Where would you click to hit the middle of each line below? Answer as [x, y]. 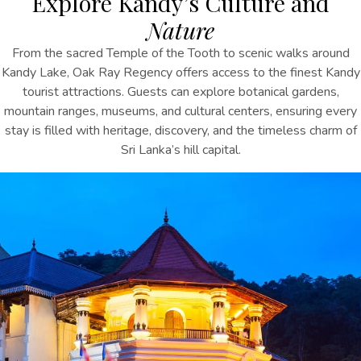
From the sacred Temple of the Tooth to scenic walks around [180, 54]
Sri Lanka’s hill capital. [180, 150]
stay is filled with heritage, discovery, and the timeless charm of [180, 131]
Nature [180, 30]
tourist [40, 92]
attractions [90, 92]
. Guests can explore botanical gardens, [230, 92]
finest [306, 73]
